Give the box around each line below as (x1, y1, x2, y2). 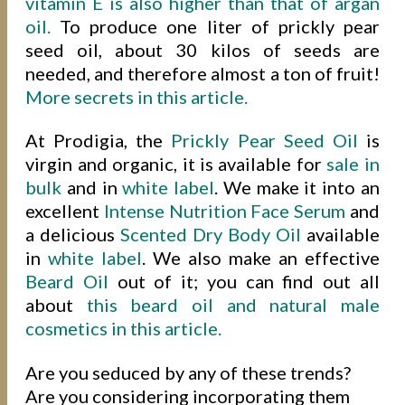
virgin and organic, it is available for (25, 153, 327, 175)
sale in (326, 153, 380, 175)
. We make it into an (214, 176, 380, 199)
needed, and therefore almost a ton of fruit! (25, 61, 380, 84)
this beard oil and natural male (86, 294, 380, 316)
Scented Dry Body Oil (120, 223, 301, 246)
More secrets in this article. (25, 85, 249, 108)
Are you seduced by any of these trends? (25, 361, 352, 383)
